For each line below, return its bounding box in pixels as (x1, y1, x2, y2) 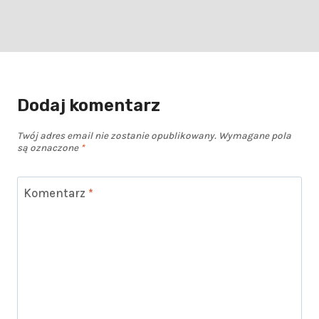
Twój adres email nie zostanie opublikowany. (17, 130, 216, 142)
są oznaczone (17, 142, 80, 154)
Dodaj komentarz (17, 95, 160, 116)
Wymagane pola (219, 130, 291, 142)
